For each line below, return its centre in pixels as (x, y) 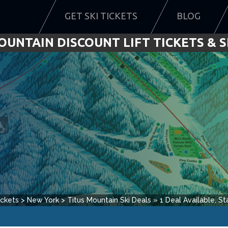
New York (43, 200)
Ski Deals (136, 200)
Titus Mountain (93, 200)
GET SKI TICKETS (101, 16)
